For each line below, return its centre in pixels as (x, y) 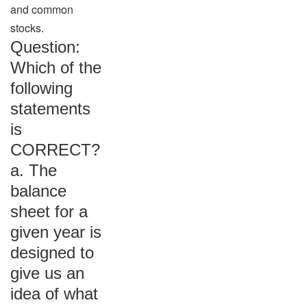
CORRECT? (55, 150)
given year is (56, 232)
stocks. (27, 28)
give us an (47, 273)
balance (38, 191)
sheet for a (49, 211)
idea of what (54, 294)
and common (42, 9)
